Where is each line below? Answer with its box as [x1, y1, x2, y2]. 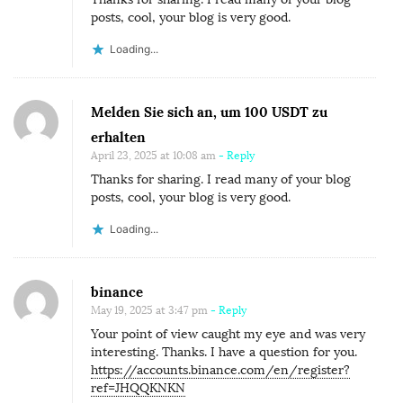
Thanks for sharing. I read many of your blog [91, 171, 351, 187]
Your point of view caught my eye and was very [91, 326, 365, 342]
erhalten [91, 128, 146, 146]
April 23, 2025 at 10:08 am [91, 148, 216, 162]
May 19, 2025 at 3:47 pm [91, 303, 208, 317]
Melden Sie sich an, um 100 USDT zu [91, 103, 327, 121]
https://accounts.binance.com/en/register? [91, 362, 350, 378]
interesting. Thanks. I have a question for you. [91, 344, 357, 360]
